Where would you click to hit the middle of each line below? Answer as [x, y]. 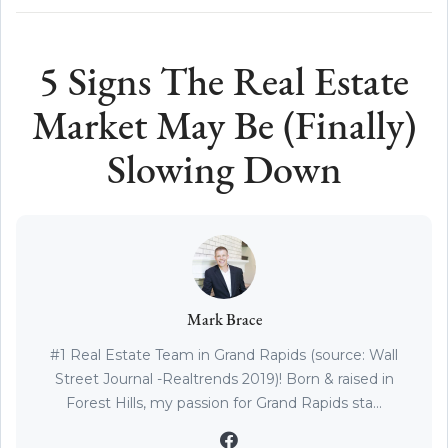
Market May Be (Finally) [224, 128]
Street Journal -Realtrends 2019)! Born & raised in [224, 378]
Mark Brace [224, 320]
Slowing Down [224, 172]
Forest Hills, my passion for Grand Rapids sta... [224, 402]
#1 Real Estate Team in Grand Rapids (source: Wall [224, 354]
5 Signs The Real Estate [224, 84]
